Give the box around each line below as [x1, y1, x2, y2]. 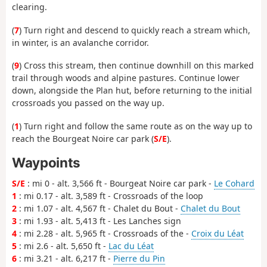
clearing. [12, 1, 47, 13]
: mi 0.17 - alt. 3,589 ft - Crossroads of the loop [17, 190, 203, 202]
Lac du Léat [108, 240, 154, 252]
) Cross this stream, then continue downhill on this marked [19, 60, 254, 72]
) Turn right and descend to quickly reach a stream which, [19, 24, 250, 36]
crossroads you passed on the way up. [12, 97, 164, 109]
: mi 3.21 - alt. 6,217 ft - [17, 253, 113, 265]
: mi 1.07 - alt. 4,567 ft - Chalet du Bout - [17, 203, 181, 215]
